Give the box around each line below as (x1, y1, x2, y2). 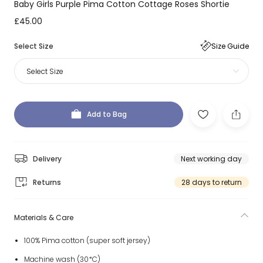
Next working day (181, 153, 242, 164)
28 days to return (181, 177, 242, 187)
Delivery (33, 153, 62, 164)
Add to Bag (87, 109, 127, 119)
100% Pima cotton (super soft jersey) (23, 235, 150, 245)
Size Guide (211, 41, 249, 51)
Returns (33, 177, 61, 187)
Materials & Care (14, 213, 73, 222)
